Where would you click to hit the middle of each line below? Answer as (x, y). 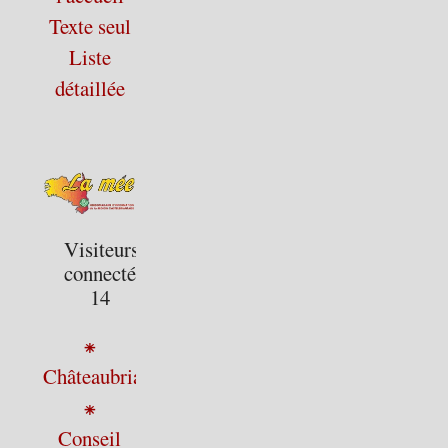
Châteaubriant (101, 376)
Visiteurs (101, 249)
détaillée (89, 87)
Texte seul (89, 25)
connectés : (110, 273)
